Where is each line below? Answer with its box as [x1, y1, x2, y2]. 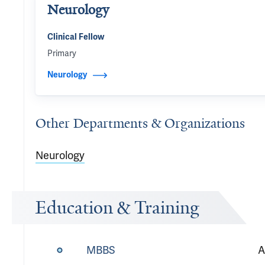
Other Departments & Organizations [35, 115, 245, 132]
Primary [47, 49, 76, 59]
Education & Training [35, 196, 199, 219]
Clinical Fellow [47, 32, 104, 42]
